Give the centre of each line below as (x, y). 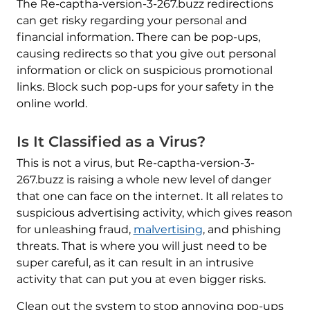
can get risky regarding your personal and (131, 21)
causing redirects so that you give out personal (146, 54)
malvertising (168, 230)
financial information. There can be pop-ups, (138, 37)
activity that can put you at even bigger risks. (141, 280)
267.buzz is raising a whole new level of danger (144, 180)
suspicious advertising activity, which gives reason (154, 213)
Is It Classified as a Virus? (111, 142)
